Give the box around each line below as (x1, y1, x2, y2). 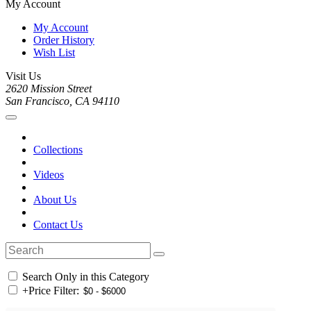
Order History (33, 34, 94, 47)
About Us (33, 194, 76, 206)
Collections (33, 144, 83, 156)
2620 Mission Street (6, 83, 92, 95)
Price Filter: (28, 285, 79, 297)
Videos (33, 169, 64, 181)
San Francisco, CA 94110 (6, 95, 119, 108)
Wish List (33, 47, 75, 59)
